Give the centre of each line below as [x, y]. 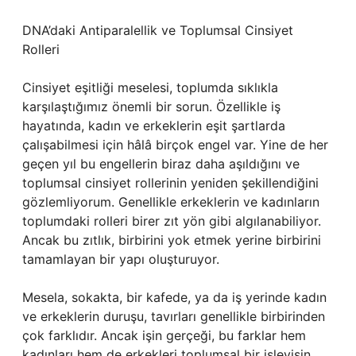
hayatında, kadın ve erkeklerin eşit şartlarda [154, 126]
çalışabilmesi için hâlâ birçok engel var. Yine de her [175, 145]
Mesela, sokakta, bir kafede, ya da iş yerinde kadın [174, 297]
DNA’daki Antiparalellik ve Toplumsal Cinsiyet [158, 30]
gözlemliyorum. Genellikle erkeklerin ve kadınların [171, 202]
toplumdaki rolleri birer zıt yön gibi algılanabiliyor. [172, 221]
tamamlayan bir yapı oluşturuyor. [121, 259]
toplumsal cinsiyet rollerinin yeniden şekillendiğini [170, 183]
